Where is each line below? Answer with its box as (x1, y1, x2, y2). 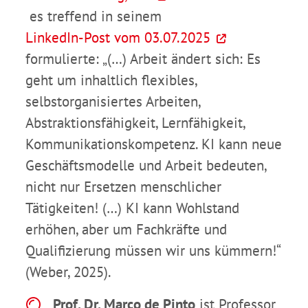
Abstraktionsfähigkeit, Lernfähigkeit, (25, 113, 245, 133)
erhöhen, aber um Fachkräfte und (25, 220, 227, 239)
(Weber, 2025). (25, 263, 111, 282)
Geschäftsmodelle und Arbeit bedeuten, (25, 156, 266, 175)
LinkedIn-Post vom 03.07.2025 (25, 28, 210, 47)
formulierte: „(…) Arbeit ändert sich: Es (25, 49, 261, 69)
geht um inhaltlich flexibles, (25, 71, 197, 90)
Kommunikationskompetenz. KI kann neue (25, 135, 282, 154)
